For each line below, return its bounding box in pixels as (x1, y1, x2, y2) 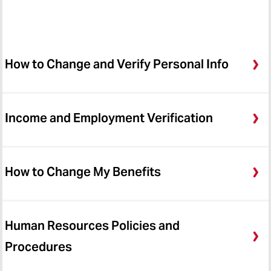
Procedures (5, 239, 72, 255)
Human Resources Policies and (5, 218, 180, 234)
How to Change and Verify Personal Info (5, 56, 229, 73)
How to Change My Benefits (5, 164, 161, 180)
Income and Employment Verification (5, 110, 213, 126)
